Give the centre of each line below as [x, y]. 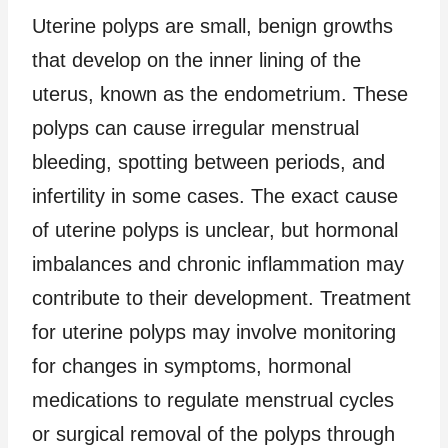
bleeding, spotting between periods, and [208, 161]
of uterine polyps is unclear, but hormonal [215, 229]
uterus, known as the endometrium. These [220, 93]
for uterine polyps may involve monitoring [214, 331]
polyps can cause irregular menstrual [195, 127]
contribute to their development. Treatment [221, 297]
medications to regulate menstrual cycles [213, 399]
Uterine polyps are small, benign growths [212, 25]
